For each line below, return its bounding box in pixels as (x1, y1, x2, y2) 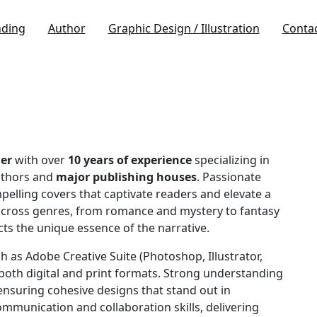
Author (47, 21, 86, 36)
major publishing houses (56, 168, 197, 185)
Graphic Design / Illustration (108, 21, 260, 36)
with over (12, 151, 68, 168)
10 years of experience (68, 151, 192, 168)
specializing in (192, 151, 270, 168)
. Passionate (197, 168, 261, 185)
